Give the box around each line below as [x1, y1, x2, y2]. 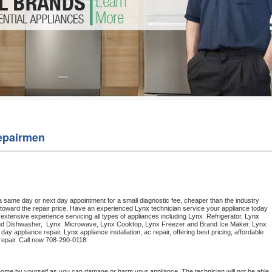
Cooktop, [115, 220, 145, 228]
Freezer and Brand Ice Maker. [160, 220, 252, 228]
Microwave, [63, 220, 100, 228]
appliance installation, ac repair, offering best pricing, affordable [78, 228, 263, 236]
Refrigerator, [205, 212, 245, 220]
